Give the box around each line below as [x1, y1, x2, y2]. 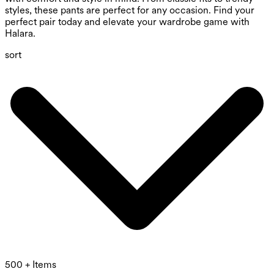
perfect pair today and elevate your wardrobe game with [5, 16, 250, 28]
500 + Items [5, 259, 56, 271]
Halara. [5, 28, 35, 40]
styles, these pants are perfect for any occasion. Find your [5, 4, 254, 17]
